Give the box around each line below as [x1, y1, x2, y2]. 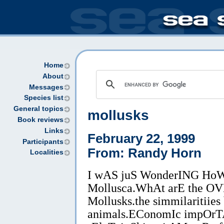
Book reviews [17, 115, 63, 123]
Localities [30, 148, 63, 156]
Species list [24, 94, 63, 102]
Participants [22, 137, 63, 145]
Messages [29, 83, 63, 91]
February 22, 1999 [87, 131, 195, 145]
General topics [13, 105, 63, 113]
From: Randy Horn [87, 145, 201, 160]
